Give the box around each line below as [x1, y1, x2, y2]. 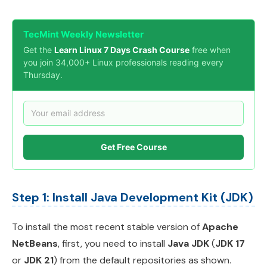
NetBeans [12, 237, 58, 250]
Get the [23, 44, 54, 55]
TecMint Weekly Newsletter [23, 28, 144, 40]
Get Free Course [100, 142, 167, 153]
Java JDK [167, 237, 209, 250]
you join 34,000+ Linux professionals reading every [23, 57, 223, 67]
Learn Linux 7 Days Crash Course [54, 44, 190, 55]
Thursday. [23, 69, 63, 80]
